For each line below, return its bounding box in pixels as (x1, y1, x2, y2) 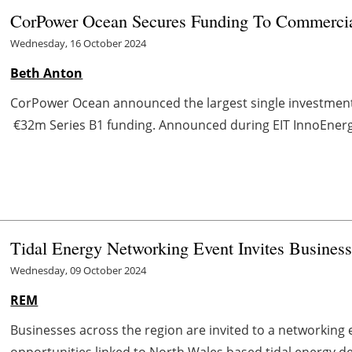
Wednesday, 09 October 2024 (10, 262, 147, 277)
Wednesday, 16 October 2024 (10, 35, 147, 50)
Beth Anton (10, 64, 83, 82)
